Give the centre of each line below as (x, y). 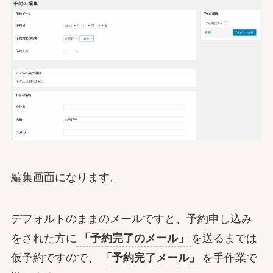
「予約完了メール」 (150, 258)
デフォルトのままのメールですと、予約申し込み (131, 219)
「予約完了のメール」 (134, 239)
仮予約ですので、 (55, 258)
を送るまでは (224, 239)
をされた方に (44, 239)
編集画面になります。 (66, 178)
